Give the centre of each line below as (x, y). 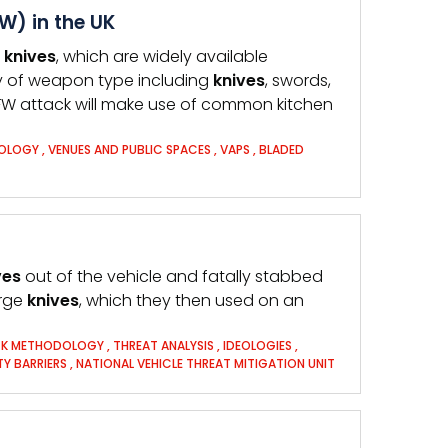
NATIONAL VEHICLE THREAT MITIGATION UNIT (205, 363)
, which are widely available (162, 56)
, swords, (298, 80)
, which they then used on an (191, 300)
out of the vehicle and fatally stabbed (172, 276)
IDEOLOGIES (257, 345)
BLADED (281, 149)
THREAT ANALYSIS (163, 345)
